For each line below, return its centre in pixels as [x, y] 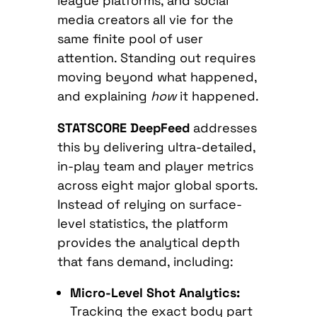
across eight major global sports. [157, 185]
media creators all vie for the [145, 20]
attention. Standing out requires [156, 58]
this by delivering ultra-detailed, [156, 147]
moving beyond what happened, [157, 77]
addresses [223, 128]
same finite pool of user [130, 39]
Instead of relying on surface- [149, 204]
